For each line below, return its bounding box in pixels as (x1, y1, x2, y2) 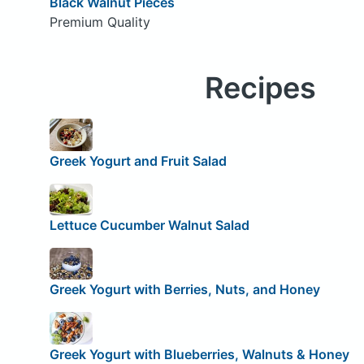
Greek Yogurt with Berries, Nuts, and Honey (49, 281, 320, 298)
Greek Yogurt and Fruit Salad (49, 152, 227, 169)
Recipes (204, 70, 316, 106)
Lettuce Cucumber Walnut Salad (49, 216, 249, 233)
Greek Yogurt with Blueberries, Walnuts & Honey (49, 345, 349, 362)
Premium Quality (49, 14, 150, 31)
